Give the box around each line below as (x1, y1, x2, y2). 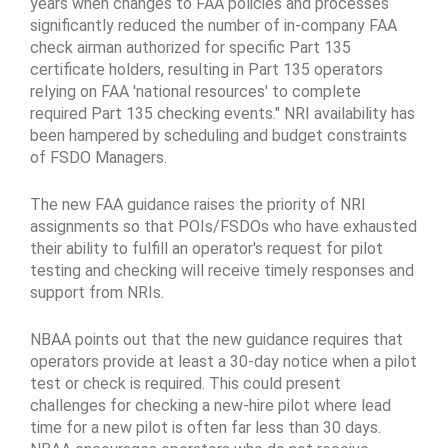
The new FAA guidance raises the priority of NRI (30, 195, 366, 214)
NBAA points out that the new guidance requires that (30, 330, 403, 349)
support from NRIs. (30, 283, 164, 302)
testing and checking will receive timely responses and (30, 261, 414, 280)
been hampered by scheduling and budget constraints (30, 126, 407, 145)
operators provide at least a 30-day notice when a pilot (30, 352, 417, 371)
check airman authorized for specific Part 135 (30, 38, 351, 57)
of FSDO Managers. (30, 148, 167, 167)
